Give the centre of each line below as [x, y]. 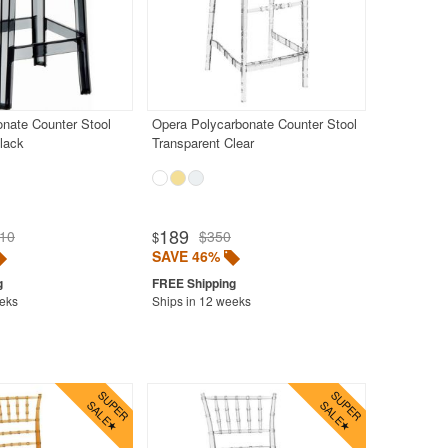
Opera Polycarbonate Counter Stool [254, 123]
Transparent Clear [202, 142]
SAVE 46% [185, 255]
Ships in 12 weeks [201, 300]
